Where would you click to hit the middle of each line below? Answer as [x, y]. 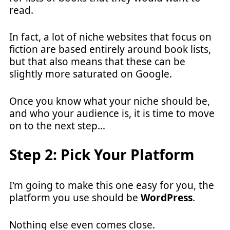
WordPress [167, 198]
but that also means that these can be [97, 62]
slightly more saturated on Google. [91, 74]
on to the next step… [57, 126]
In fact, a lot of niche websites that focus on [110, 37]
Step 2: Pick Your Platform [102, 155]
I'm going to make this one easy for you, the [112, 185]
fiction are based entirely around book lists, [110, 49]
